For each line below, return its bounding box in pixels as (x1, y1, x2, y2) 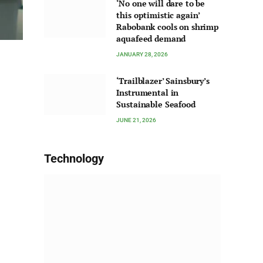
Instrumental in (116, 87, 179, 99)
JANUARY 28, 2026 (116, 51, 168, 58)
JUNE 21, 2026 (116, 117, 157, 124)
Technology (44, 151, 104, 166)
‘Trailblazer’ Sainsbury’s (116, 75, 210, 87)
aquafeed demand (116, 33, 186, 45)
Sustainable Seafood (116, 99, 195, 110)
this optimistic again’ (116, 9, 200, 21)
